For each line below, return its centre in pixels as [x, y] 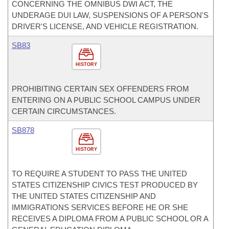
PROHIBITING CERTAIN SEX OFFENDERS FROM [100, 89]
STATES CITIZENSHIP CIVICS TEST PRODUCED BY [105, 185]
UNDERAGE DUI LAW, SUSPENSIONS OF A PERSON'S [110, 15]
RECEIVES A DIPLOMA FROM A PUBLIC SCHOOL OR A [110, 219]
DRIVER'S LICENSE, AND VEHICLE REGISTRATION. [105, 26]
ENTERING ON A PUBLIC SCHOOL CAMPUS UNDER [106, 100]
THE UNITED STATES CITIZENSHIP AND [84, 196]
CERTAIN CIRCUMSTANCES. [64, 111]
